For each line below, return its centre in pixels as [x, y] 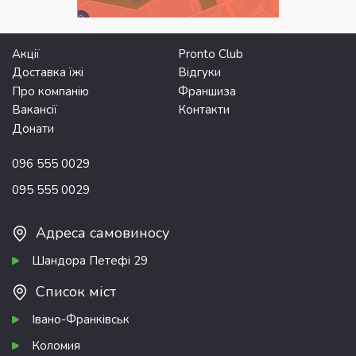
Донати [33, 128]
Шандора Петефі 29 [90, 261]
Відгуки [199, 73]
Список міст [76, 292]
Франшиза [207, 91]
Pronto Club [211, 54]
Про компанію [50, 91]
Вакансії [35, 110]
